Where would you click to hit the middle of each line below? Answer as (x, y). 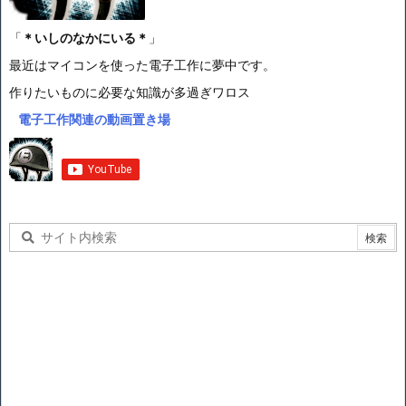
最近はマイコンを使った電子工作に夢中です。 (142, 65)
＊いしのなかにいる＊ (85, 38)
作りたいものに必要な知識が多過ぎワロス (130, 92)
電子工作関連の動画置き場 (94, 119)
